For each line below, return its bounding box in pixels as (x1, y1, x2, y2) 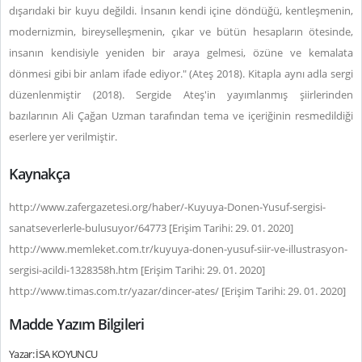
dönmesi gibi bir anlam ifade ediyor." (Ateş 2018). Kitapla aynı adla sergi (9, 66, 353, 81)
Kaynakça (9, 164, 69, 183)
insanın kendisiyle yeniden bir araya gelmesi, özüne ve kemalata (9, 45, 353, 60)
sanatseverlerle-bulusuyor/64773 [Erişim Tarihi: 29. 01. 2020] (9, 221, 293, 235)
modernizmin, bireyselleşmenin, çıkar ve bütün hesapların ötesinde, (9, 24, 353, 39)
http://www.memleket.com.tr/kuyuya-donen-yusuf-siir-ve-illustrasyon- (9, 242, 347, 256)
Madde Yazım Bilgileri (9, 314, 144, 334)
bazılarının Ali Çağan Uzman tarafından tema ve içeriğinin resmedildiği (9, 108, 353, 123)
